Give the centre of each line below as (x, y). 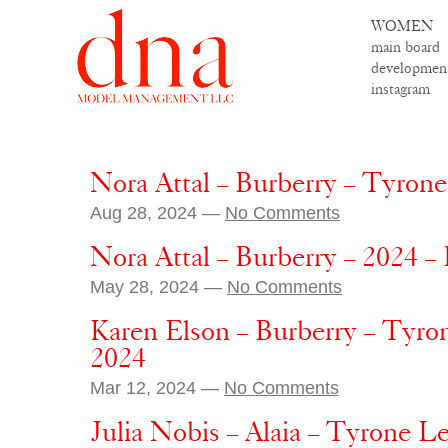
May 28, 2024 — (158, 286)
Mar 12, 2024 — (157, 387)
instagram (400, 89)
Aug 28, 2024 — (157, 212)
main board (405, 47)
